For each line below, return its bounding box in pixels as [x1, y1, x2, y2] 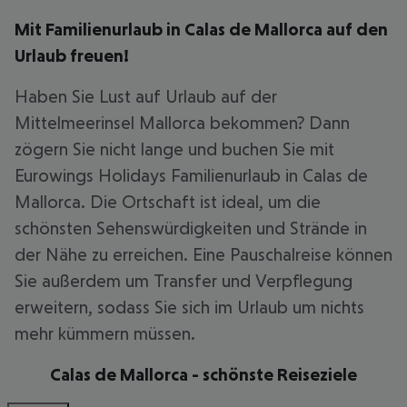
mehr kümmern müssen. [15, 323, 195, 343]
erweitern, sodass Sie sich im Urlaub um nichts [15, 297, 364, 317]
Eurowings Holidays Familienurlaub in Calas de [15, 165, 368, 185]
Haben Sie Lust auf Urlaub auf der [15, 86, 277, 106]
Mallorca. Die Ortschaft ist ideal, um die [15, 192, 321, 212]
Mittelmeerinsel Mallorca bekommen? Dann [15, 113, 350, 133]
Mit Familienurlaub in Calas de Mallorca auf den [15, 19, 388, 39]
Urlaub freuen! [15, 45, 129, 65]
